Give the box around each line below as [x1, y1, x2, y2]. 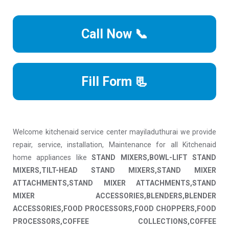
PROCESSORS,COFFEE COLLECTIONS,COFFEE [13, 217, 216, 226]
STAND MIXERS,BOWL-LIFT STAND [91, 153, 217, 162]
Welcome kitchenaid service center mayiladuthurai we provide [13, 128, 216, 136]
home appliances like [13, 153, 92, 162]
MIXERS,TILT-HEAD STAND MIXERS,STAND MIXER [13, 166, 216, 175]
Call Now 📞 [81, 27, 148, 42]
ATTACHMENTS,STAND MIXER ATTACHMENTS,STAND [13, 179, 216, 188]
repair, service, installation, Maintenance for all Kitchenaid [13, 141, 216, 149]
